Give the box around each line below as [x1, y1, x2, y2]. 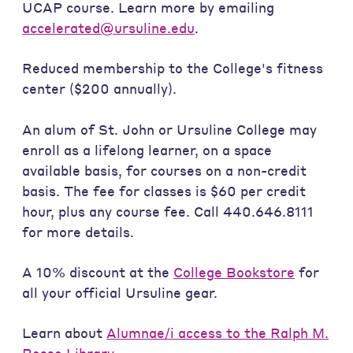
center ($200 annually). [22, 80, 176, 98]
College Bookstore [173, 263, 295, 281]
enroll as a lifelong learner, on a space [22, 141, 272, 158]
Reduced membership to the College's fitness [22, 60, 323, 77]
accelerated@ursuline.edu [22, 20, 195, 37]
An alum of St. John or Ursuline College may [22, 121, 317, 138]
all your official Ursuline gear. [22, 284, 217, 301]
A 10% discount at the [22, 263, 173, 281]
